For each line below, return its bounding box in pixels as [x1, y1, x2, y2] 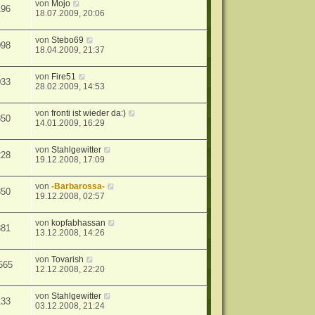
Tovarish [51, 255, 84, 265]
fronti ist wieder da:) [51, 108, 127, 119]
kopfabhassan [51, 218, 106, 229]
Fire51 [51, 72, 77, 82]
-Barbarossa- [51, 181, 105, 192]
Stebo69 [51, 35, 84, 46]
